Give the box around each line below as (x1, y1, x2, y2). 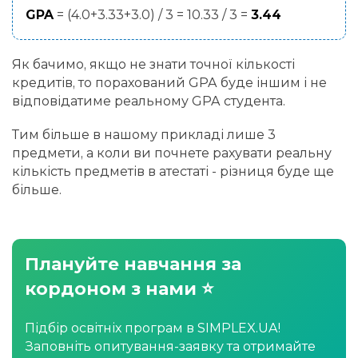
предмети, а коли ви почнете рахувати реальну (12, 145, 332, 161)
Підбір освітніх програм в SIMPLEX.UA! (25, 320, 280, 336)
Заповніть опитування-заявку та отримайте (25, 339, 316, 355)
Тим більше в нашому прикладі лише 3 (12, 127, 276, 143)
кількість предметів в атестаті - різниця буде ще (12, 164, 334, 180)
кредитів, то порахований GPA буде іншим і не (12, 74, 327, 90)
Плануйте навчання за (25, 253, 241, 276)
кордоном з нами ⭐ (25, 278, 213, 300)
